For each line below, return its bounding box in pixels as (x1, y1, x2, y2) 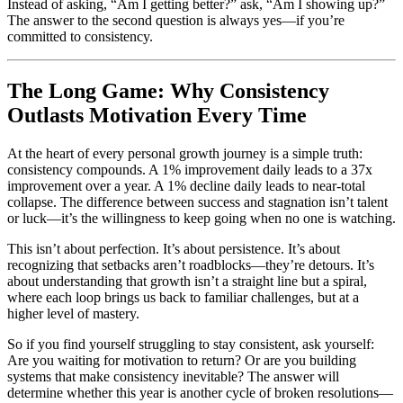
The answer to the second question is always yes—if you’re (7, 12, 345, 28)
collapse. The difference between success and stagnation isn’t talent (7, 193, 388, 210)
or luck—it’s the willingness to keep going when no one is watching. (7, 210, 396, 226)
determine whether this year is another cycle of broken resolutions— (7, 384, 393, 400)
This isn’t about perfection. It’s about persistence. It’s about (7, 240, 340, 256)
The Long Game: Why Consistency (7, 78, 329, 103)
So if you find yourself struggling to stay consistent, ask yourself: (7, 336, 374, 352)
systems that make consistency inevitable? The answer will (7, 368, 339, 384)
